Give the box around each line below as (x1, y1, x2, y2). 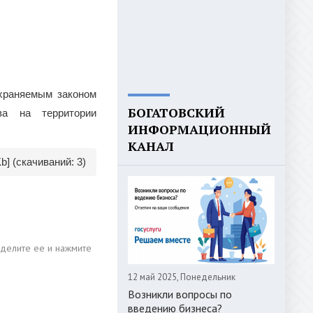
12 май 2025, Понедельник (128, 271, 235, 283)
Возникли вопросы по (128, 287, 232, 301)
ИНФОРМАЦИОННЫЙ (128, 121, 271, 138)
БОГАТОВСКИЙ (128, 104, 225, 121)
